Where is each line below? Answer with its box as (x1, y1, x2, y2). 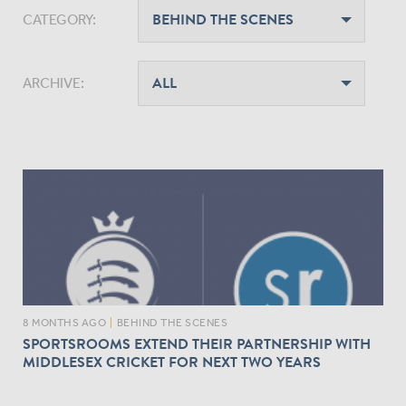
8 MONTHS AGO (23, 315, 106, 329)
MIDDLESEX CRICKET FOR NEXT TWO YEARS (23, 351, 321, 373)
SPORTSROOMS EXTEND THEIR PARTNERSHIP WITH (23, 333, 371, 355)
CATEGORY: (23, 10, 96, 28)
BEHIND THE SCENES (116, 315, 227, 329)
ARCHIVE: (23, 73, 84, 92)
